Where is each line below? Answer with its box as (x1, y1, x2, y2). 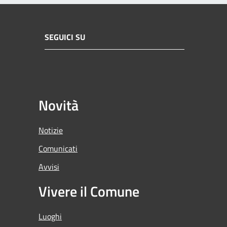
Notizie (39, 124, 63, 136)
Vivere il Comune (39, 180, 139, 202)
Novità (39, 94, 79, 116)
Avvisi (39, 160, 59, 173)
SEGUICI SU (45, 31, 85, 44)
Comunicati (39, 142, 78, 155)
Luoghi (39, 210, 62, 222)
